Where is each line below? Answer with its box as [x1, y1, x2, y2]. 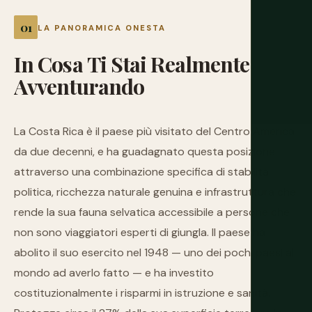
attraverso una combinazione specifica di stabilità [14, 164, 269, 179]
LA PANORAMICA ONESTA [38, 23, 166, 33]
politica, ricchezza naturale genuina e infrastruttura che [14, 185, 296, 199]
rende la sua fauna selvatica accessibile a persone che [14, 205, 290, 219]
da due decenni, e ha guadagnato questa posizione [14, 144, 275, 159]
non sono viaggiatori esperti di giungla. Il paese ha [14, 225, 265, 240]
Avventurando [14, 72, 145, 100]
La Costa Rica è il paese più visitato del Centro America [14, 124, 295, 139]
